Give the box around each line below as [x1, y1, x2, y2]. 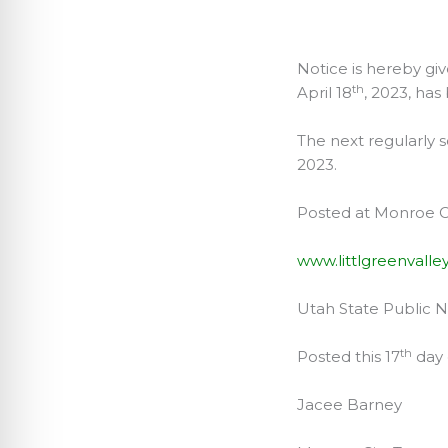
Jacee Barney [297, 395, 418, 415]
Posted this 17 [297, 347, 400, 367]
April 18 [297, 83, 352, 103]
